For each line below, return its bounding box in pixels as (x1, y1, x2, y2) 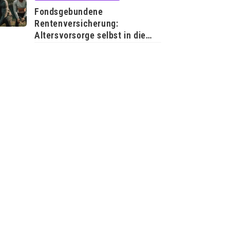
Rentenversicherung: (34, 18, 119, 29)
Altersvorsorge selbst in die (34, 30, 146, 41)
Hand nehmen (34, 42, 89, 52)
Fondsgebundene (34, 6, 103, 17)
